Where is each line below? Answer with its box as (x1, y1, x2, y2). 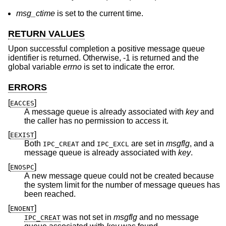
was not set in (63, 212, 114, 221)
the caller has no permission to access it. (24, 116, 168, 125)
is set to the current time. (55, 9, 143, 18)
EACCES (10, 99, 34, 107)
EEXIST (10, 131, 34, 139)
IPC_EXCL (97, 140, 129, 148)
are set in (129, 139, 166, 148)
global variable (8, 63, 63, 72)
